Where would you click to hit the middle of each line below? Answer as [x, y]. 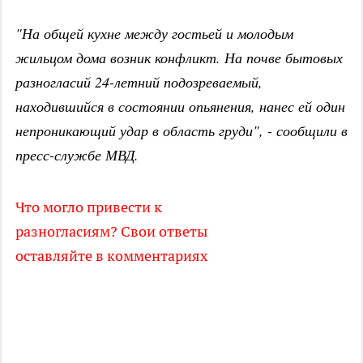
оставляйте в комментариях [111, 255]
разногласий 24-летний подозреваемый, [139, 81]
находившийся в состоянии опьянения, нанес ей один [180, 106]
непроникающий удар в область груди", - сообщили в [181, 130]
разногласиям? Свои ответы [111, 231]
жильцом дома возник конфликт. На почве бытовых [179, 57]
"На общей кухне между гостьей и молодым [154, 33]
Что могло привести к [89, 207]
